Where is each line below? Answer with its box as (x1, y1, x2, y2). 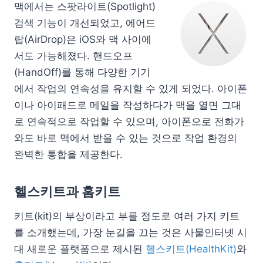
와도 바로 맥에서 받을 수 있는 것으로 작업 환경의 (14, 132, 237, 144)
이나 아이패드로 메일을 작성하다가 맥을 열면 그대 (14, 99, 241, 111)
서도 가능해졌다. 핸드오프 (14, 50, 133, 62)
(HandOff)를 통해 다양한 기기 (14, 66, 150, 78)
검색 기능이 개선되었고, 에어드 (14, 17, 156, 29)
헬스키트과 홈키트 (14, 184, 120, 199)
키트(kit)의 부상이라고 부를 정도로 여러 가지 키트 (14, 210, 240, 222)
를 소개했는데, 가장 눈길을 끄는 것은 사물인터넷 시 (14, 227, 247, 238)
